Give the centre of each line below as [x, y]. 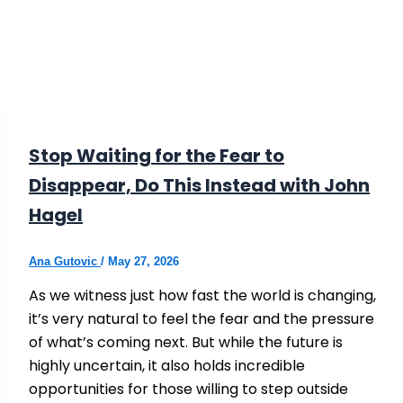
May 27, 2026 [143, 262]
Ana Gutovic [65, 262]
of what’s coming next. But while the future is [186, 343]
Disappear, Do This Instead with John [199, 186]
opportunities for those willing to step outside [188, 390]
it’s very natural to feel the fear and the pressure [201, 319]
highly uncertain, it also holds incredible [167, 366]
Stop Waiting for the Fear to [157, 156]
